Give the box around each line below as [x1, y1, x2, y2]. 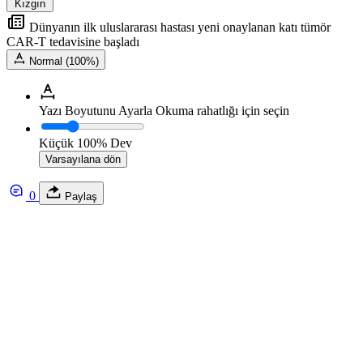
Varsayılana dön [45, 152, 121, 165]
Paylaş [62, 190, 97, 203]
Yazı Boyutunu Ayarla [39, 103, 152, 117]
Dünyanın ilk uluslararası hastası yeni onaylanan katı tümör [26, 19, 331, 34]
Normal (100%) [29, 54, 99, 67]
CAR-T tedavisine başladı [6, 34, 139, 49]
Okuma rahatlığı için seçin [156, 103, 289, 117]
